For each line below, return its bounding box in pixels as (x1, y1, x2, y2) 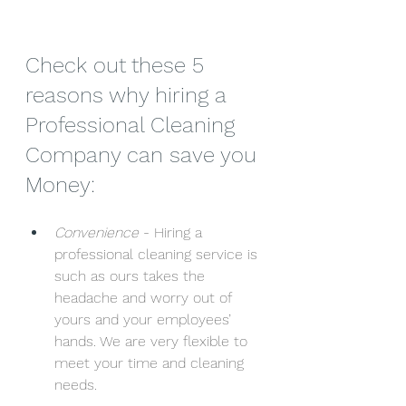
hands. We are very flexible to (54, 332, 252, 350)
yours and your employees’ (54, 310, 236, 328)
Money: (25, 171, 95, 198)
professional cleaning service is (54, 245, 262, 263)
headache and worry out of (54, 288, 236, 306)
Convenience (54, 223, 139, 241)
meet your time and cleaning (54, 353, 248, 372)
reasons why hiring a (25, 82, 232, 108)
